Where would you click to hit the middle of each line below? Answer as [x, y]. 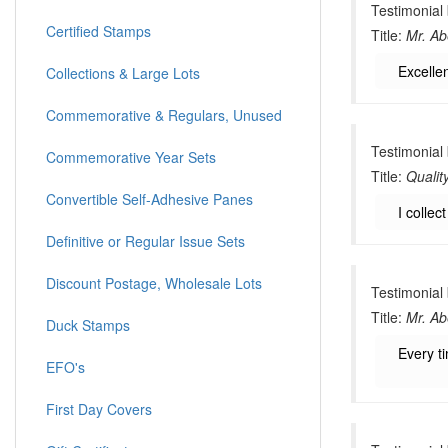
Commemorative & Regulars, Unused [164, 115]
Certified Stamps [98, 31]
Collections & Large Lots [123, 73]
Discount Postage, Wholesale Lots [154, 283]
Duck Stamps [88, 325]
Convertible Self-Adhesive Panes [149, 199]
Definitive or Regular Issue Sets [145, 241]
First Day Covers [99, 409]
